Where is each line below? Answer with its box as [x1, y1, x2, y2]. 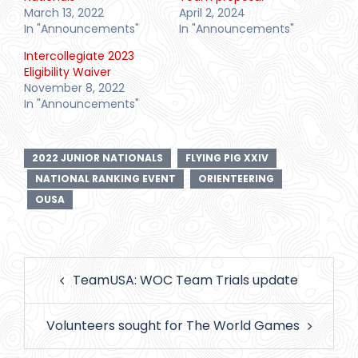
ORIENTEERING [198, 171, 274, 185]
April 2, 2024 [179, 4, 245, 21]
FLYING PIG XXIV [185, 150, 268, 165]
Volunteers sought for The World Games [46, 316, 300, 335]
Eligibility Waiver [24, 63, 111, 80]
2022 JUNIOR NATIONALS [32, 150, 163, 165]
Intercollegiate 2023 [24, 47, 134, 64]
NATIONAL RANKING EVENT [35, 171, 176, 185]
